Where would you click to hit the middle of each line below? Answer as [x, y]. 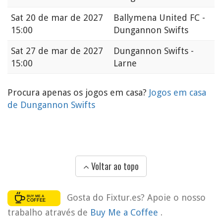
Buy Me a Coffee [125, 212]
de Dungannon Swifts [51, 105]
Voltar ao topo [114, 166]
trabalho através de [49, 212]
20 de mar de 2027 [64, 18]
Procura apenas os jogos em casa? [78, 93]
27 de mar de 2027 [64, 51]
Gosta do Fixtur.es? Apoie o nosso [136, 197]
